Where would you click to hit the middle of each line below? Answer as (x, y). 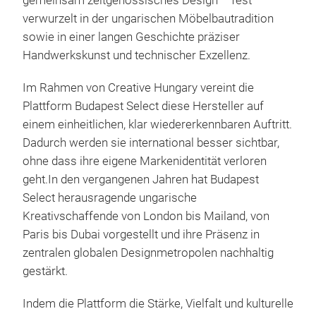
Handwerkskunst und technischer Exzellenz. (136, 56)
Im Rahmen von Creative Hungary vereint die (138, 88)
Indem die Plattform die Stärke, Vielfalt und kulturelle (158, 304)
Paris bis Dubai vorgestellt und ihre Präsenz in (141, 235)
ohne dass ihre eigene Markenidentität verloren (145, 162)
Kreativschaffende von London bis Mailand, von (146, 217)
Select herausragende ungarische (110, 198)
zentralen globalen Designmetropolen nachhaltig (148, 253)
